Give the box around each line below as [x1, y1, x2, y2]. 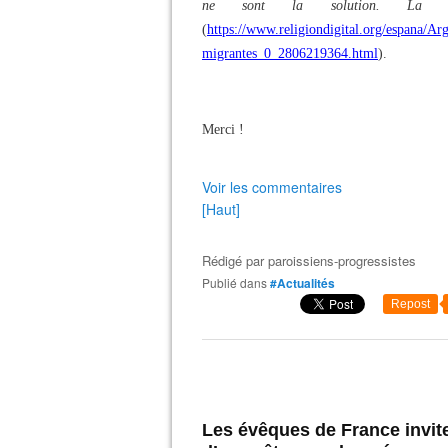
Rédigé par [202, 251, 268, 270]
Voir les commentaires [202, 177, 342, 197]
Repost [391, 297, 430, 311]
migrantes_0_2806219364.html [202, 46, 378, 61]
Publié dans [210, 274, 267, 291]
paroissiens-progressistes [268, 251, 416, 270]
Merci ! [202, 122, 244, 137]
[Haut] [202, 199, 240, 219]
